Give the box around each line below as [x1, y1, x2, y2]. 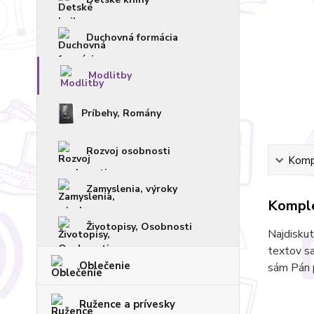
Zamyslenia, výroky [86, 182, 177, 196]
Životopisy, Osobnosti [86, 220, 192, 233]
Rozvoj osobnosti [86, 144, 170, 158]
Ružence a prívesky [79, 297, 175, 311]
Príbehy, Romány [81, 107, 161, 120]
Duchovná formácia [86, 31, 178, 44]
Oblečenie [79, 259, 130, 273]
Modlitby [88, 69, 132, 82]
